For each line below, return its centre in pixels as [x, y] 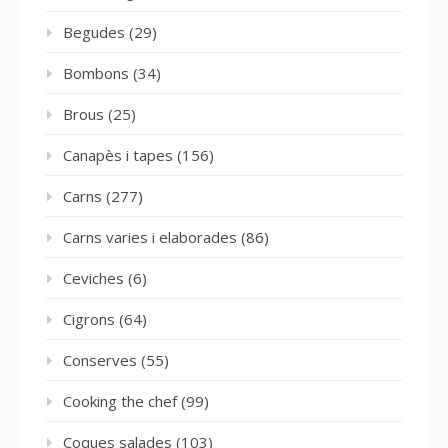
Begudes [94, 31]
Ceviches [93, 277]
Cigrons [89, 318]
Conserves [100, 359]
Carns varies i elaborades [150, 236]
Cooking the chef [120, 400]
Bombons [96, 72]
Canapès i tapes [118, 154]
